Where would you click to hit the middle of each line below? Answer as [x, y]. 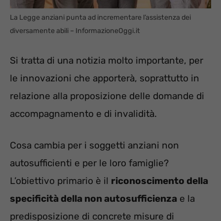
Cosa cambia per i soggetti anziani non [94, 146]
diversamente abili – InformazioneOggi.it [75, 31]
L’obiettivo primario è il [60, 181]
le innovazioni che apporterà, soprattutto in [105, 78]
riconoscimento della [160, 181]
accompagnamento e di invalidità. [83, 113]
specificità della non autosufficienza [93, 199]
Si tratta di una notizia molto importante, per [107, 60]
